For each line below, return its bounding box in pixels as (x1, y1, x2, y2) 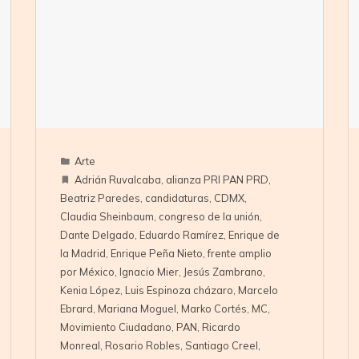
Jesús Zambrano (183, 265, 263, 279)
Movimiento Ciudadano (59, 321, 171, 334)
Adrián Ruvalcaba (74, 173, 161, 187)
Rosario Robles (104, 339, 180, 353)
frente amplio (207, 247, 272, 260)
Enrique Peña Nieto (110, 247, 203, 260)
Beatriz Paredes (59, 192, 140, 205)
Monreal (59, 339, 100, 353)
